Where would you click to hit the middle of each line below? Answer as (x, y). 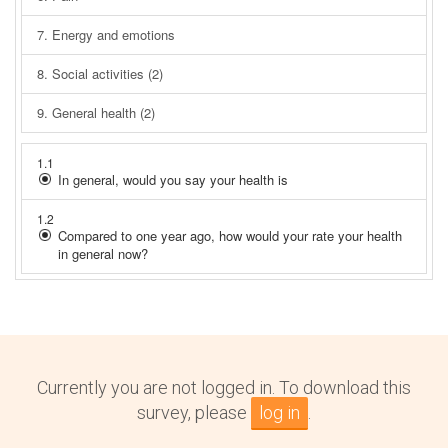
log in (279, 412)
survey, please (194, 412)
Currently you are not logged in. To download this (224, 387)
